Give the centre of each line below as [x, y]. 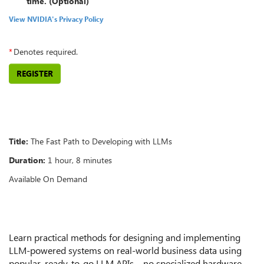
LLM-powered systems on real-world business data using [125, 250]
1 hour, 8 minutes [80, 160]
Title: [19, 141]
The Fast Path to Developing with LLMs [101, 141]
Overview [40, 116]
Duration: [27, 160]
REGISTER [35, 73]
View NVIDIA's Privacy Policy [56, 19]
